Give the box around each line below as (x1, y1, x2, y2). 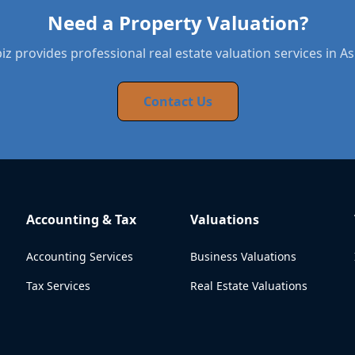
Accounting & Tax (26, 211, 137, 228)
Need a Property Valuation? (47, 10, 308, 36)
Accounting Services (26, 249, 134, 264)
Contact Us (143, 93, 212, 110)
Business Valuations (190, 249, 296, 264)
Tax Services (26, 278, 91, 293)
